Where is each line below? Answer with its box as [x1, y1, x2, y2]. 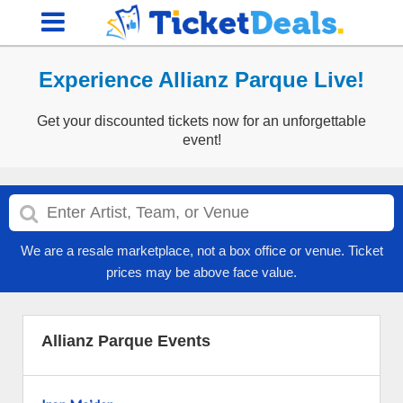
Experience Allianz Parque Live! [39, 67, 364, 92]
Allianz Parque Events [41, 332, 210, 350]
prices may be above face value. [106, 264, 297, 280]
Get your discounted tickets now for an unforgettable [37, 113, 366, 129]
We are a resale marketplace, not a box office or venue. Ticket [20, 243, 383, 258]
